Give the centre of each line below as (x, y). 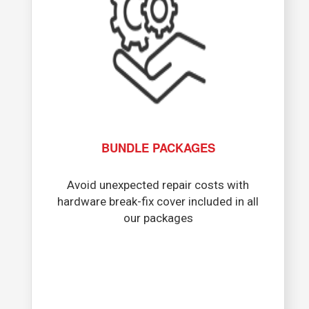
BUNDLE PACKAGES (158, 148)
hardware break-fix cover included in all (158, 202)
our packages (158, 218)
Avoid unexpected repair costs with (158, 185)
